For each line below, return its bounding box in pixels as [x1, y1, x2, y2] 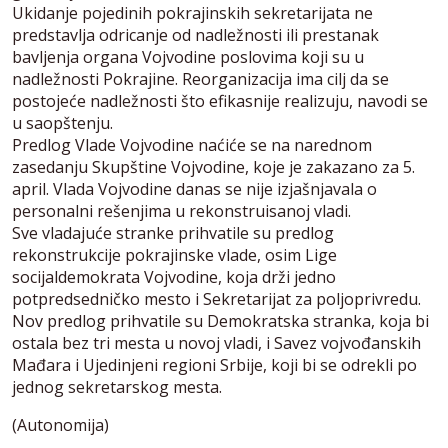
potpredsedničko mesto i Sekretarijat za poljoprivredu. [12, 288, 421, 310]
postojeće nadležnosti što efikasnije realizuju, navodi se [12, 90, 428, 112]
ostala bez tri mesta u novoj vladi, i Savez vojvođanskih [12, 332, 421, 354]
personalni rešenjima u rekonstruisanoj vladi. [12, 200, 351, 222]
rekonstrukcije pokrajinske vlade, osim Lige [12, 244, 337, 266]
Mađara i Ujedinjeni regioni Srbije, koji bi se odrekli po [12, 354, 417, 376]
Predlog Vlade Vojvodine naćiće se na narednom [12, 134, 372, 156]
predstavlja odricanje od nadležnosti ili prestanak [12, 24, 379, 46]
